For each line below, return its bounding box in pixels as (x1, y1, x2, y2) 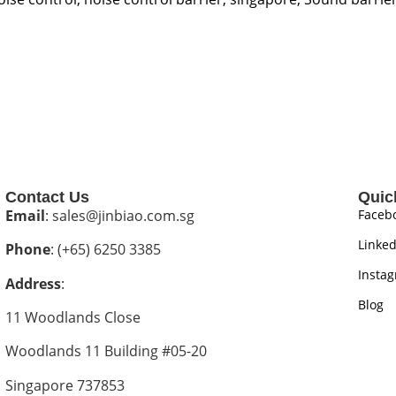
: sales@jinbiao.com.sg (45, 205, 194, 225)
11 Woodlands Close (5, 308, 141, 328)
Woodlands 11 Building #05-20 (5, 341, 207, 362)
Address (5, 273, 61, 293)
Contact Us (5, 187, 89, 206)
